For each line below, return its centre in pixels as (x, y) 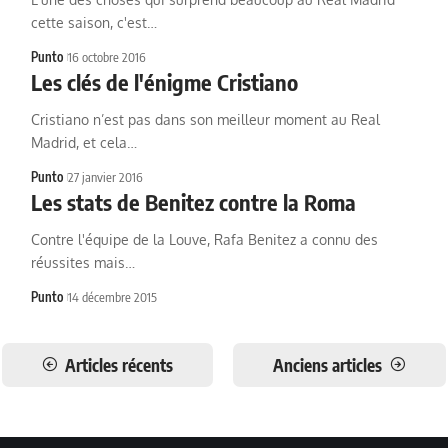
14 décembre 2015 (112, 297)
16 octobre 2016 (106, 57)
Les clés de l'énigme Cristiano (164, 82)
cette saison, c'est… (93, 22)
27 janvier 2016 (105, 177)
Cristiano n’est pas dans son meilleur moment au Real (205, 119)
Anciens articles (327, 365)
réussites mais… (82, 262)
